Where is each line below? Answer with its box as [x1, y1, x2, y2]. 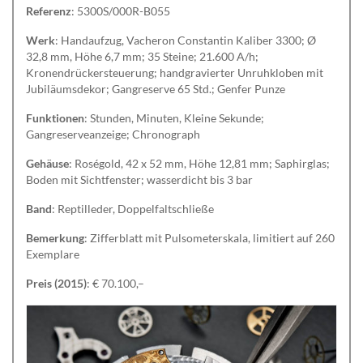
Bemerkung [26, 231, 84, 246]
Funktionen [26, 111, 84, 126]
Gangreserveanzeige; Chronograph [26, 127, 200, 142]
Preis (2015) [26, 276, 87, 291]
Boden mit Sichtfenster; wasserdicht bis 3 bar [26, 173, 253, 187]
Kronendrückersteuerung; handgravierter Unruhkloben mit [26, 66, 323, 80]
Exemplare [26, 247, 79, 262]
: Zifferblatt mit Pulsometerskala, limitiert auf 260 [84, 231, 335, 246]
